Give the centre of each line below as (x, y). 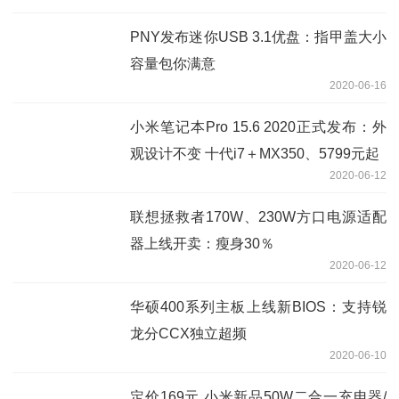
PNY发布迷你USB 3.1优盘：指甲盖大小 (258, 37)
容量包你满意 (173, 63)
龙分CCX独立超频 (188, 333)
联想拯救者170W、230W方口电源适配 (258, 216)
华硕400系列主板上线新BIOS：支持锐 (258, 306)
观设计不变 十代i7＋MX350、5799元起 (255, 153)
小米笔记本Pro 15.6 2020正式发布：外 (258, 126)
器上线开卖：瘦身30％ (202, 243)
